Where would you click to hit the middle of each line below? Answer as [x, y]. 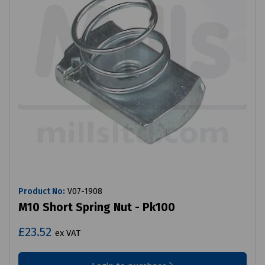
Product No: [42, 192]
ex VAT [68, 233]
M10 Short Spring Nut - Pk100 [97, 208]
